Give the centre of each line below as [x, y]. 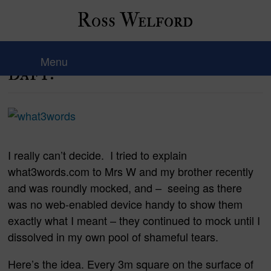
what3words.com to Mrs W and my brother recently [131, 171]
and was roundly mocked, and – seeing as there [125, 188]
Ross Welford [135, 21]
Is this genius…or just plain [134, 40]
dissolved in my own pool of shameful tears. [113, 237]
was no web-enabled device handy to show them [126, 204]
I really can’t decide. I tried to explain [98, 155]
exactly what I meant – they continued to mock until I [134, 220]
